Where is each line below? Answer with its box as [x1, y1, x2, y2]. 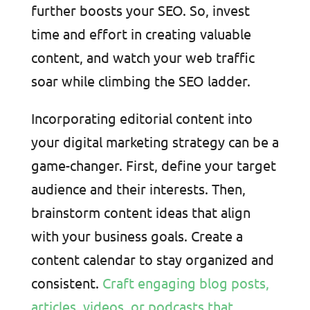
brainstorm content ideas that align [30, 203, 250, 221]
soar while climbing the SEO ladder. [30, 71, 250, 89]
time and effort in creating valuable [30, 24, 251, 42]
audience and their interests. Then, [30, 179, 246, 197]
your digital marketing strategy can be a [30, 132, 279, 150]
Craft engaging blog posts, [102, 273, 269, 291]
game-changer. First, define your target [30, 156, 276, 174]
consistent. [30, 273, 102, 291]
